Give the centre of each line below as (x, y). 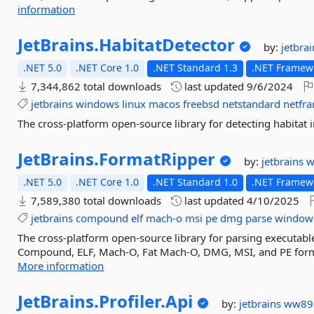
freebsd (202, 104)
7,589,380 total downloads (95, 200)
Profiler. (132, 301)
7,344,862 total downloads (95, 86)
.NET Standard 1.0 (196, 182)
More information (61, 266)
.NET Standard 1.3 (196, 68)
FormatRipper (157, 159)
